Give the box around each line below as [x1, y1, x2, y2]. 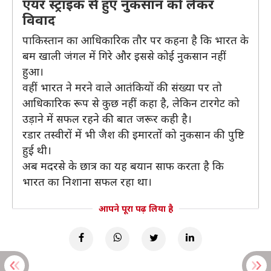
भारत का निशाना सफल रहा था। [22, 174, 152, 189]
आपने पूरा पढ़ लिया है [98, 203, 173, 214]
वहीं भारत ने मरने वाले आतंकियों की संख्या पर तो [22, 80, 222, 94]
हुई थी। [22, 143, 51, 157]
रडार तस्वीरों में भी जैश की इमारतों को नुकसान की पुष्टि [22, 127, 244, 142]
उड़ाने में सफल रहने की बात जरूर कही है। [22, 111, 192, 126]
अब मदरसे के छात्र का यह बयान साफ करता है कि [22, 158, 224, 173]
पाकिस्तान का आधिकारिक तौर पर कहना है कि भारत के [22, 33, 249, 47]
